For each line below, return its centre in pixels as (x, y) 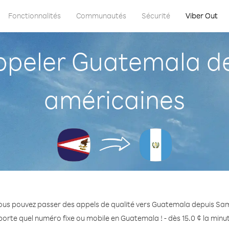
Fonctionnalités (35, 16)
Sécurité (156, 16)
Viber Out (202, 16)
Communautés (101, 16)
